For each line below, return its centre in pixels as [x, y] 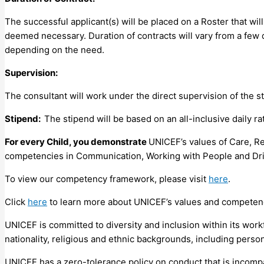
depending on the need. [55, 49]
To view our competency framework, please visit [107, 179]
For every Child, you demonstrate [77, 141]
